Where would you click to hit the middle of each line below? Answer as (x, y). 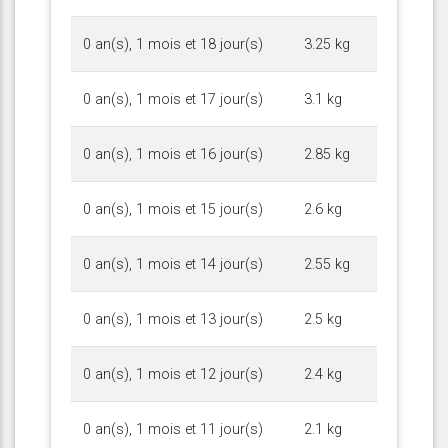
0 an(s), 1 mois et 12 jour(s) (173, 374)
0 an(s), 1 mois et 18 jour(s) (173, 44)
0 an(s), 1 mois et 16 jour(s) (173, 154)
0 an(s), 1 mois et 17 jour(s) (173, 99)
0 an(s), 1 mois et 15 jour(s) (173, 209)
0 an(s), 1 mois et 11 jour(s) (173, 429)
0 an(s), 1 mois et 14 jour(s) (173, 264)
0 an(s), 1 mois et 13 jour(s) (173, 319)
